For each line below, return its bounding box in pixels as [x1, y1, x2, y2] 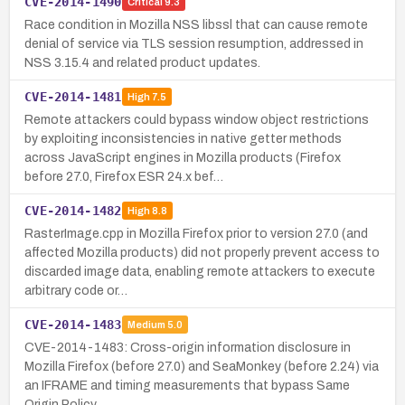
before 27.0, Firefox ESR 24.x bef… [24, 169, 223, 184]
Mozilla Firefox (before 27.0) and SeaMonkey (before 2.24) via [24, 359, 379, 373]
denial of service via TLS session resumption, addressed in [24, 36, 363, 51]
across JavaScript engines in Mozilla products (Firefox [24, 150, 341, 165]
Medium [127, 319, 165, 331]
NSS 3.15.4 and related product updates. [24, 55, 260, 70]
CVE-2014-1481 [24, 89, 122, 104]
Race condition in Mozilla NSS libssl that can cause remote [24, 17, 368, 32]
